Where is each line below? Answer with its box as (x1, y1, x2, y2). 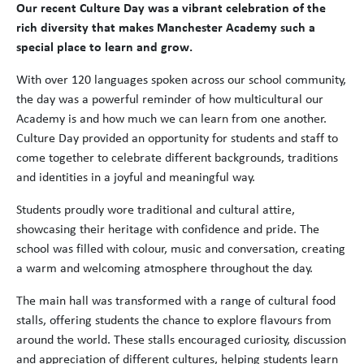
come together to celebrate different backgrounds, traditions (16, 152, 338, 165)
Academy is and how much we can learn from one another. (16, 113, 327, 126)
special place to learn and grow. (16, 41, 193, 54)
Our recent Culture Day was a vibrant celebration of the (16, 2, 326, 15)
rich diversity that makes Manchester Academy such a (16, 22, 315, 35)
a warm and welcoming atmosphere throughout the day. (16, 262, 313, 275)
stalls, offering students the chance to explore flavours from (16, 314, 331, 327)
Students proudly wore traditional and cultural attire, (16, 204, 295, 217)
